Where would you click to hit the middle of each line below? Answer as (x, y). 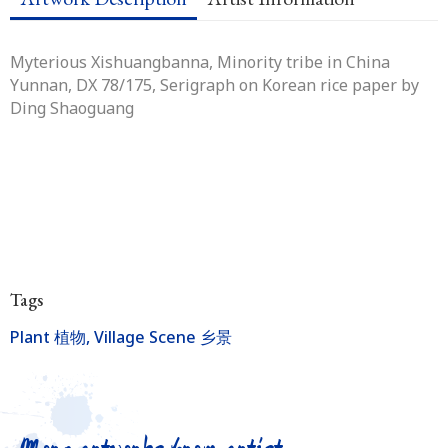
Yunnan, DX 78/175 (81, 84)
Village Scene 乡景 (163, 337)
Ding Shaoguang (72, 107)
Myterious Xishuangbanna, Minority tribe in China (200, 61)
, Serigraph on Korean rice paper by (285, 84)
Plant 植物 (48, 337)
